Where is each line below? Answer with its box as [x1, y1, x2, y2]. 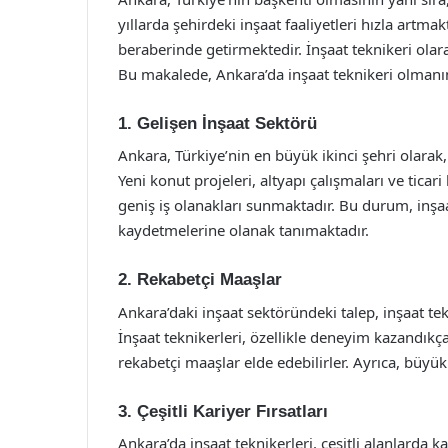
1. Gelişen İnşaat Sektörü [118, 113, 317, 133]
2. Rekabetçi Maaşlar [118, 270, 282, 289]
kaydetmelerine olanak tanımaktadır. [118, 220, 369, 240]
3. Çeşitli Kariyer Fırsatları [118, 401, 328, 421]
